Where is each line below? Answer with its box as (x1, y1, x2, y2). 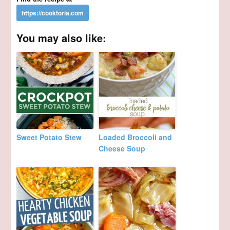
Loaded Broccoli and (99, 132, 172, 143)
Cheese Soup (99, 143, 146, 154)
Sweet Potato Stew (16, 132, 82, 143)
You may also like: (16, 30, 107, 46)
